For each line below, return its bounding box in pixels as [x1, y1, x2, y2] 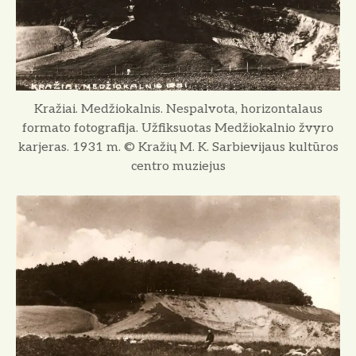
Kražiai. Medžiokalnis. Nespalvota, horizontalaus [33, 102, 323, 118]
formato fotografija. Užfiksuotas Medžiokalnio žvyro [22, 121, 334, 137]
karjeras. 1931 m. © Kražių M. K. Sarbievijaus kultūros [17, 140, 339, 156]
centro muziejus [130, 159, 226, 175]
